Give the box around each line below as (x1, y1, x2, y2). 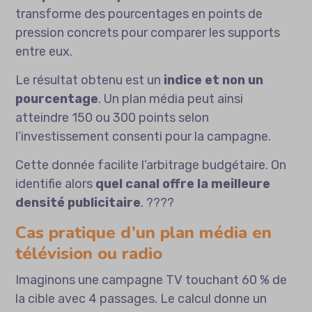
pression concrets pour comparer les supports (15, 25, 281, 41)
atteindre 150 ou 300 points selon (15, 110, 210, 126)
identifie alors (15, 176, 96, 192)
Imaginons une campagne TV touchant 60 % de (15, 272, 288, 288)
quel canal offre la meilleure (95, 176, 271, 192)
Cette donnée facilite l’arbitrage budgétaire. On (15, 157, 287, 173)
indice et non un (164, 72, 264, 88)
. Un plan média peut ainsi (98, 91, 244, 107)
